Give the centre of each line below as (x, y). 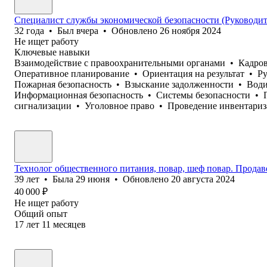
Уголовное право (119, 105)
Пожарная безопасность (63, 84)
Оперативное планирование (72, 73)
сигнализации (43, 105)
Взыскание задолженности (179, 84)
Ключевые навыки (52, 52)
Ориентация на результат (193, 73)
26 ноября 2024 (190, 30)
